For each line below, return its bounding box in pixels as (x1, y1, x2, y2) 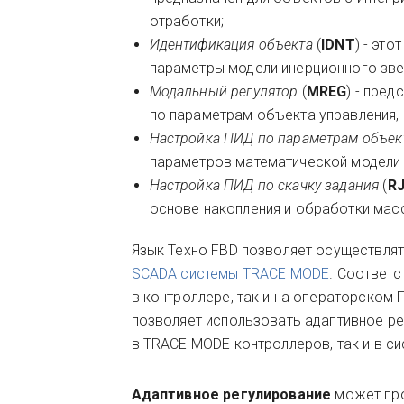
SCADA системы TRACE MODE (131, 265, 330, 282)
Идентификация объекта (149, 36, 313, 53)
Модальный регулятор (149, 83, 298, 100)
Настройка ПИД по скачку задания (149, 177, 380, 194)
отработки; (149, 13, 225, 30)
